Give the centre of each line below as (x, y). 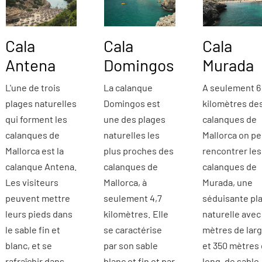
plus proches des (139, 150)
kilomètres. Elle (136, 213)
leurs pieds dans (39, 213)
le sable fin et (32, 229)
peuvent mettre (37, 198)
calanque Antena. (41, 166)
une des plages (135, 119)
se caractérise (133, 229)
